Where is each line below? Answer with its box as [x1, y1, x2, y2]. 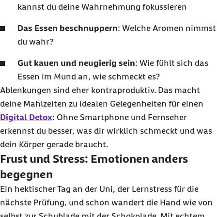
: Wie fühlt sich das [135, 58, 208, 68]
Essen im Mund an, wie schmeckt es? [17, 72, 160, 81]
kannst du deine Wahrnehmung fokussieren [17, 2, 187, 12]
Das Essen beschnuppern [17, 23, 118, 33]
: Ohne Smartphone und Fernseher [52, 112, 187, 122]
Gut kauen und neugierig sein [17, 58, 135, 68]
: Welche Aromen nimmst [118, 23, 216, 33]
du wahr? [17, 37, 53, 46]
